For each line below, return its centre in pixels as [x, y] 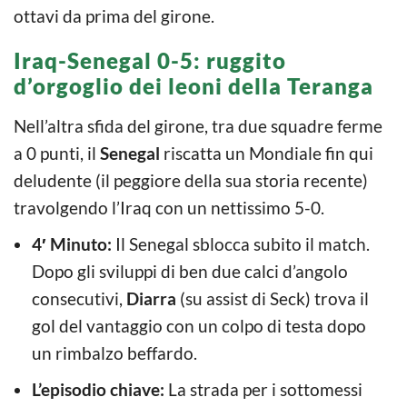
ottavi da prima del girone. [114, 15]
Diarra [153, 298]
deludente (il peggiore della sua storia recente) [191, 180]
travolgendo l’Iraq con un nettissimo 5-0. [169, 207]
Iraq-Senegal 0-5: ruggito [150, 60]
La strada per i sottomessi [263, 389]
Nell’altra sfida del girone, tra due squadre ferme [198, 125]
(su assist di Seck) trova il [274, 298]
